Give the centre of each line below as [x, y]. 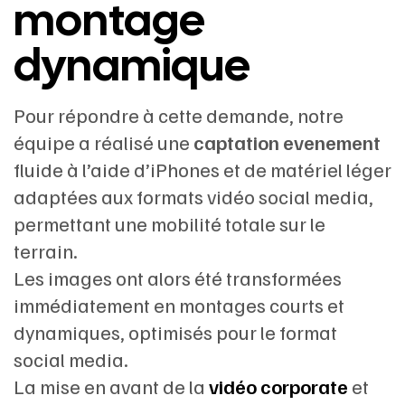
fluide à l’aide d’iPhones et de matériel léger [202, 169]
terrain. [46, 250]
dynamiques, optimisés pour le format [175, 332]
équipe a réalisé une [104, 142]
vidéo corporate [278, 386]
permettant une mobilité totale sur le [170, 223]
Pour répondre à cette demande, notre [179, 115]
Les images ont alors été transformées [178, 278]
